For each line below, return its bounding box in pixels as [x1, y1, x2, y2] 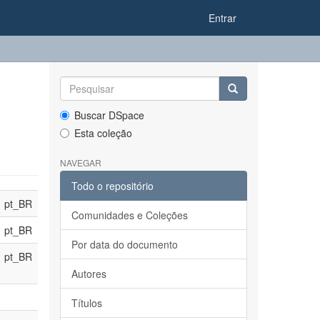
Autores [71, 266, 106, 281]
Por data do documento [71, 237, 178, 251]
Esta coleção [74, 126, 132, 140]
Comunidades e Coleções [71, 208, 188, 222]
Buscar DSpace [74, 108, 144, 122]
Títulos [71, 296, 102, 310]
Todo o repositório [71, 179, 154, 193]
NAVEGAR [59, 156, 101, 169]
